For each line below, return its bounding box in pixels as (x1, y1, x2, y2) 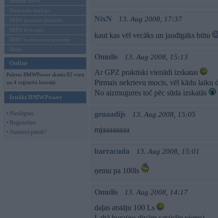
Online (9, 59, 28, 67)
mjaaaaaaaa (94, 126, 129, 134)
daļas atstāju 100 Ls (94, 203, 157, 212)
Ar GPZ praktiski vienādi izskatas (94, 68, 200, 76)
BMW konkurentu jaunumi (9, 36, 70, 42)
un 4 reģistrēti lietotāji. (6, 79, 57, 85)
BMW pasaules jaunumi (9, 17, 62, 23)
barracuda (94, 147, 129, 155)
